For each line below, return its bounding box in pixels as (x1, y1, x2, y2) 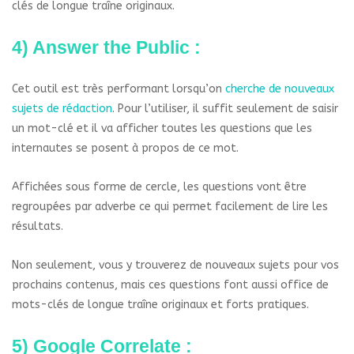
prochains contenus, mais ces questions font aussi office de (12, 278, 329, 292)
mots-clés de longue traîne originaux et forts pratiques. (12, 298, 309, 312)
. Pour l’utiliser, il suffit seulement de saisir (112, 102, 338, 116)
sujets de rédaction (12, 102, 112, 116)
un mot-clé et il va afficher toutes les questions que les (12, 122, 312, 136)
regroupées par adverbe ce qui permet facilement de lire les (12, 200, 328, 214)
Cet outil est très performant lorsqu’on (12, 82, 225, 96)
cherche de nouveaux (225, 82, 334, 96)
